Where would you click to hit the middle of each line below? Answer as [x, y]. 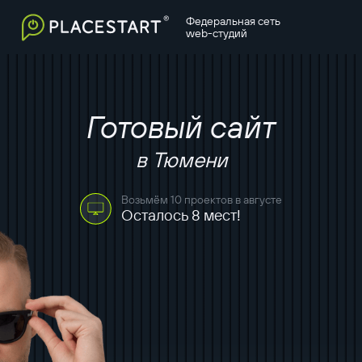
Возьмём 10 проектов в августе [202, 199]
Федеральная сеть [233, 21]
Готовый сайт [181, 126]
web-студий [216, 33]
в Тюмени [181, 159]
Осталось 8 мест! [181, 215]
